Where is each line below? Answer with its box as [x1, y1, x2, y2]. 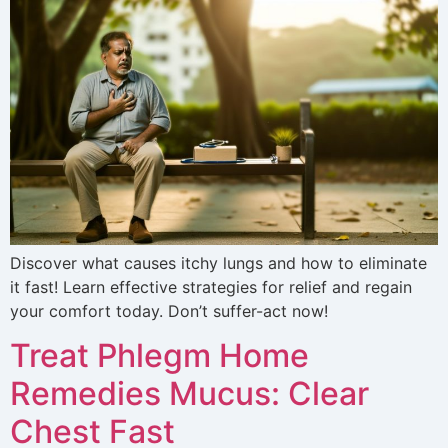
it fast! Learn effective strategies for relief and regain [10, 276, 412, 297]
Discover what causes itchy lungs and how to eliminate [10, 252, 427, 273]
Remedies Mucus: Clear [10, 374, 369, 414]
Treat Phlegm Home [10, 336, 309, 376]
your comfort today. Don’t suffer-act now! [10, 300, 328, 321]
